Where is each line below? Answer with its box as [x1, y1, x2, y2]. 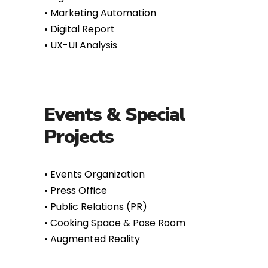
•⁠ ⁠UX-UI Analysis [44, 8, 117, 22]
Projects [44, 94, 114, 119]
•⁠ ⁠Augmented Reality [44, 202, 140, 215]
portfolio [139, 236, 217, 261]
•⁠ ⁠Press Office [44, 153, 107, 167]
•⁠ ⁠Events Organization [44, 137, 145, 151]
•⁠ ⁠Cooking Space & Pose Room [44, 185, 185, 199]
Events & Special [44, 72, 186, 97]
